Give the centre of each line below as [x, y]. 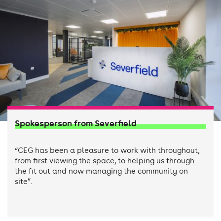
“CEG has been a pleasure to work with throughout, [107, 150]
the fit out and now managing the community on [101, 171]
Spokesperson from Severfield [76, 124]
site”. [23, 181]
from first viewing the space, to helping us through [105, 161]
